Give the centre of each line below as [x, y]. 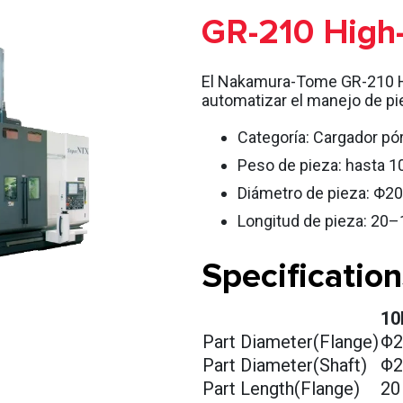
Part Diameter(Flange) [291, 341]
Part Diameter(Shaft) [285, 365]
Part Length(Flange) [281, 388]
